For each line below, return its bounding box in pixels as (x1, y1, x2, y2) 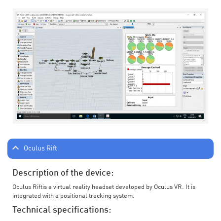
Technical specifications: (12, 205, 111, 215)
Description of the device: (12, 168, 113, 178)
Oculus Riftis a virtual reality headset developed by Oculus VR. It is (12, 184, 195, 190)
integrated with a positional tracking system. (12, 192, 135, 199)
